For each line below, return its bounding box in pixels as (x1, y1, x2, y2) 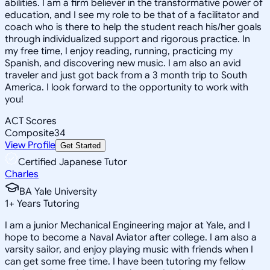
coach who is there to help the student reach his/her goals (5, 20, 262, 33)
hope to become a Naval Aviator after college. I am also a (5, 231, 257, 243)
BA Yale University (19, 185, 97, 198)
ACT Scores (5, 115, 57, 127)
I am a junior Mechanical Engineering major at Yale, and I (5, 219, 250, 231)
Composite (5, 127, 54, 139)
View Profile (5, 139, 55, 151)
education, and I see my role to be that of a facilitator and (5, 8, 259, 21)
